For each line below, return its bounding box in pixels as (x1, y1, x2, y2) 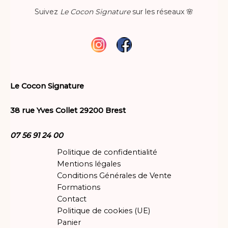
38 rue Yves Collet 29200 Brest (10, 106, 126, 116)
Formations (56, 183, 100, 192)
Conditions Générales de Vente (56, 171, 172, 181)
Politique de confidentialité (56, 148, 157, 157)
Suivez (35, 7, 60, 16)
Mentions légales (56, 159, 121, 169)
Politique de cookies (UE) (56, 206, 150, 216)
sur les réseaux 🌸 (130, 7, 193, 16)
